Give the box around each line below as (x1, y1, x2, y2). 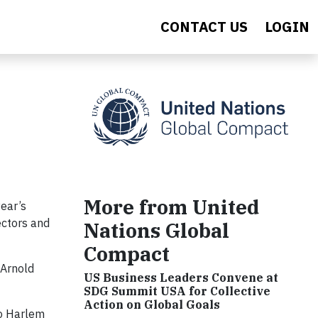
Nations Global (84, 216, 229, 243)
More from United (84, 193, 259, 220)
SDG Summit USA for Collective (84, 283, 270, 298)
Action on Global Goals (84, 297, 220, 312)
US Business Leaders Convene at (84, 270, 278, 285)
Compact (84, 240, 170, 267)
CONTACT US (160, 17, 248, 36)
